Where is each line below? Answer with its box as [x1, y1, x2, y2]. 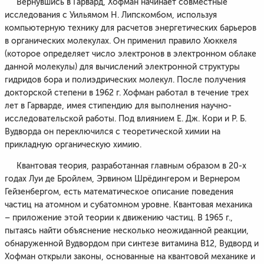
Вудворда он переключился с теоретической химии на [5, 127, 220, 136]
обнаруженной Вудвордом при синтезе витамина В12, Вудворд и [5, 239, 259, 248]
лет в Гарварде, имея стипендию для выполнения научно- [5, 101, 232, 110]
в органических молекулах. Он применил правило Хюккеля [5, 37, 237, 45]
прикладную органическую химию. [5, 140, 141, 149]
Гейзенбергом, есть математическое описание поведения [5, 187, 233, 196]
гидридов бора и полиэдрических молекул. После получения [5, 75, 246, 84]
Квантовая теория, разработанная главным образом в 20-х [5, 161, 246, 170]
